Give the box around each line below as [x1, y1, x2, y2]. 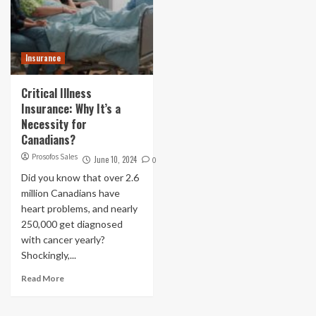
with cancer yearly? [21, 233, 105, 245]
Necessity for [21, 115, 87, 133]
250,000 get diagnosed [21, 217, 123, 230]
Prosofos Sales [32, 151, 78, 162]
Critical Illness [21, 84, 92, 102]
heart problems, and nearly [21, 202, 138, 214]
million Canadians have [21, 186, 120, 199]
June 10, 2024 [94, 153, 137, 165]
